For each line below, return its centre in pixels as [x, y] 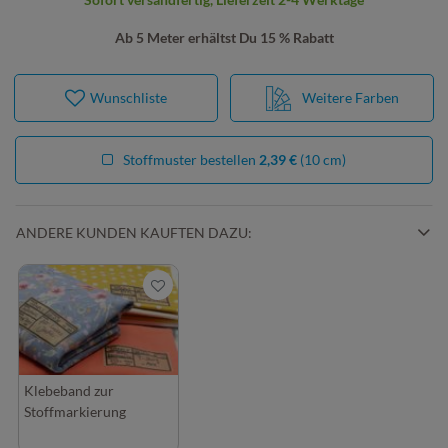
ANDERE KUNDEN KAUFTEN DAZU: [134, 232]
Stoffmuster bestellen [191, 159]
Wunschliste [128, 97]
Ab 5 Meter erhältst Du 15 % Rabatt [224, 37]
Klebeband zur [69, 390]
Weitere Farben [348, 97]
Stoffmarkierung [75, 411]
